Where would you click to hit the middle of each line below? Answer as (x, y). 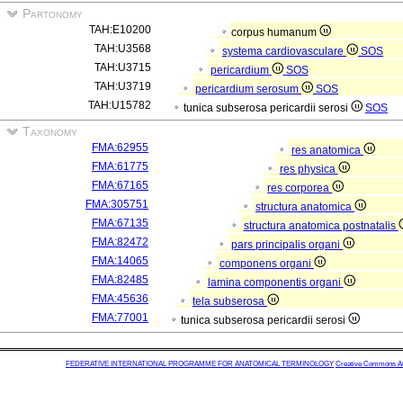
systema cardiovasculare (284, 51)
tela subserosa (230, 301)
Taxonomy (48, 131)
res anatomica (327, 150)
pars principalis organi (287, 245)
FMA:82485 (120, 280)
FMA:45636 (120, 299)
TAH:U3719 (123, 86)
